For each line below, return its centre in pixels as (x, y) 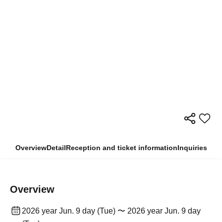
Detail (56, 147)
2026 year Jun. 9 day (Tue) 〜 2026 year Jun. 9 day (111, 211)
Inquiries (192, 147)
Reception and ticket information (121, 147)
